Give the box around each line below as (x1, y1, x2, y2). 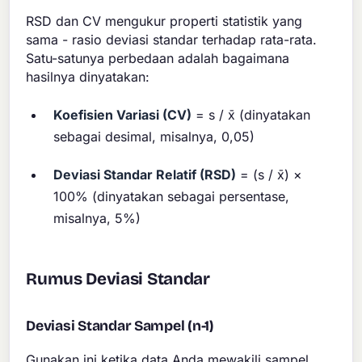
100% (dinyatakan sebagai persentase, (53, 187, 290, 204)
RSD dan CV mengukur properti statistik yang (26, 12, 303, 29)
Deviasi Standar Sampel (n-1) (26, 317, 214, 335)
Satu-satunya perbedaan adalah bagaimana (26, 49, 290, 66)
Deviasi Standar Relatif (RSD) (53, 166, 237, 183)
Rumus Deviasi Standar (26, 268, 210, 289)
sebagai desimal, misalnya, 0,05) (53, 128, 255, 145)
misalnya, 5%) (53, 209, 141, 226)
